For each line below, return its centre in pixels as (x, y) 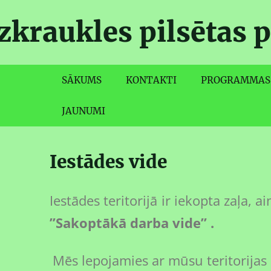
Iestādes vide (108, 162)
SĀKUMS (82, 80)
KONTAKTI (151, 80)
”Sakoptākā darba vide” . (132, 223)
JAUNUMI (83, 111)
